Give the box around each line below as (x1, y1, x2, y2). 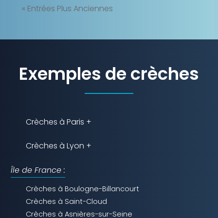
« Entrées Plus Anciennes (21, 3, 113, 15)
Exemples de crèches (19, 62, 199, 86)
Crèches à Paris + (26, 116, 92, 128)
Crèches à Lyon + (26, 140, 92, 152)
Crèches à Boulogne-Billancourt (26, 184, 140, 194)
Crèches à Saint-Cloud (26, 197, 108, 207)
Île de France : (11, 164, 66, 176)
